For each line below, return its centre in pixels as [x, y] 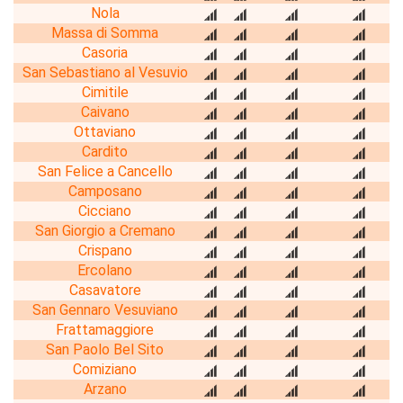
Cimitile [105, 92]
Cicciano [105, 210]
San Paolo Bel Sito [105, 349]
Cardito [105, 151]
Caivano [105, 112]
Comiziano [105, 369]
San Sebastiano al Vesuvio [105, 72]
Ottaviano [105, 131]
